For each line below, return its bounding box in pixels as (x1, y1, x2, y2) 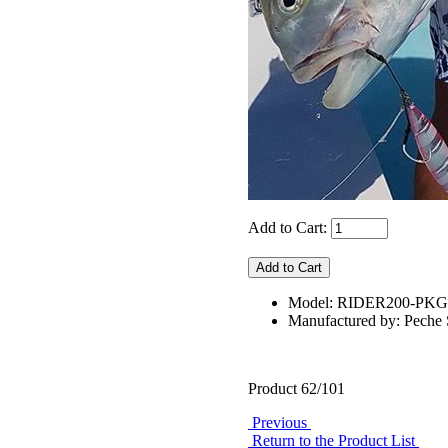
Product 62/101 (248, 380, 345, 398)
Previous (248, 414, 311, 432)
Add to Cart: (248, 219, 331, 237)
